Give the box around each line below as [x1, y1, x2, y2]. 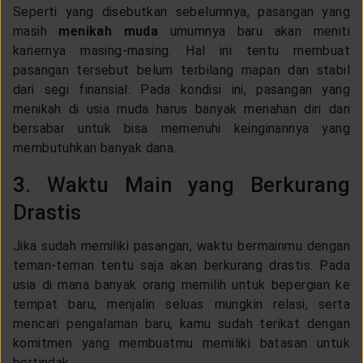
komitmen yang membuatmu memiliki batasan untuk [13, 335, 350, 351]
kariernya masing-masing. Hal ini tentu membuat [13, 42, 350, 58]
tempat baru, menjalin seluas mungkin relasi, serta [13, 296, 350, 312]
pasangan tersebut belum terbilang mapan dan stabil [13, 62, 350, 78]
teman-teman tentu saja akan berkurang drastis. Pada [13, 257, 350, 273]
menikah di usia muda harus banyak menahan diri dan [13, 100, 350, 117]
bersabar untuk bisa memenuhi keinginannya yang [13, 120, 350, 136]
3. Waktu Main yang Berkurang [13, 172, 350, 197]
